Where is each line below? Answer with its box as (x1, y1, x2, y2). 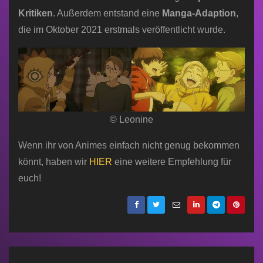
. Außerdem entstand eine (53, 8, 162, 18)
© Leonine (110, 114, 153, 124)
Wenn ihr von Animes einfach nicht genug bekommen (18, 140, 240, 150)
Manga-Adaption (162, 8, 236, 18)
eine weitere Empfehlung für (112, 156, 231, 167)
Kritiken (18, 8, 53, 18)
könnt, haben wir (18, 156, 89, 167)
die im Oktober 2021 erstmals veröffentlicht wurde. (18, 24, 225, 35)
